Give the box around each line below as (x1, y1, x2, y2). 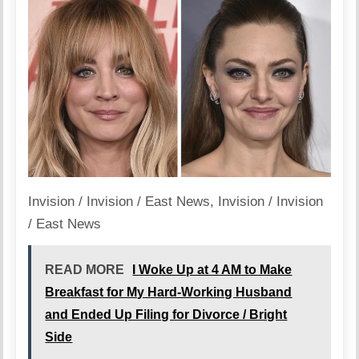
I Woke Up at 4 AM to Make (132, 263, 292, 277)
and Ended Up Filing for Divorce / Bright (45, 308, 288, 322)
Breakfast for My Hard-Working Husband (45, 285, 292, 300)
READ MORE (45, 263, 125, 277)
